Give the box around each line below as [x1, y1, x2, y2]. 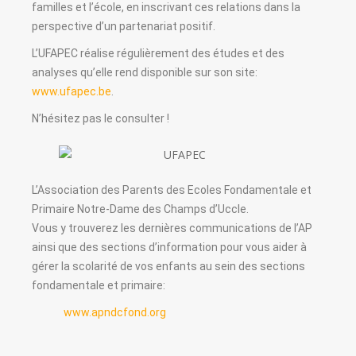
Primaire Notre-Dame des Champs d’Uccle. [32, 202, 249, 215]
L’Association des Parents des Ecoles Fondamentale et [32, 183, 311, 196]
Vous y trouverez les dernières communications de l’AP [32, 221, 312, 234]
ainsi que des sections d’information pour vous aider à [32, 240, 307, 253]
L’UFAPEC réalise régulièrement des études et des [32, 47, 284, 60]
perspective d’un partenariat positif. [32, 20, 218, 33]
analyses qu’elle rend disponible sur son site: [32, 66, 257, 79]
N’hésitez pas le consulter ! [32, 112, 169, 126]
